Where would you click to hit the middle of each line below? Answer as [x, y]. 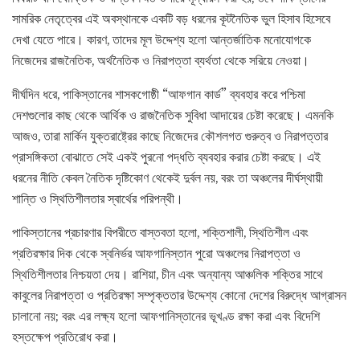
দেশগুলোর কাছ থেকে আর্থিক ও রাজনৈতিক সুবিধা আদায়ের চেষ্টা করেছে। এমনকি [173, 115]
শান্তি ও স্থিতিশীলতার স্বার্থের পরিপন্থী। [98, 199]
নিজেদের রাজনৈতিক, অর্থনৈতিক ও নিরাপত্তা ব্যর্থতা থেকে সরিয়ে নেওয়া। [161, 61]
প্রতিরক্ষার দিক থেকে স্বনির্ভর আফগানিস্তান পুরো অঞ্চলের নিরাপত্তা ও [156, 254]
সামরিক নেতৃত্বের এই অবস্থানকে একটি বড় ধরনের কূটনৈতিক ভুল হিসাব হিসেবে [171, 19]
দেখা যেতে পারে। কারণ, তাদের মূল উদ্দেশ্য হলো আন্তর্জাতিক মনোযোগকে [162, 40]
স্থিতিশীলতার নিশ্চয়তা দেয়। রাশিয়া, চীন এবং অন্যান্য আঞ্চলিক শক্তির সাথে [168, 274]
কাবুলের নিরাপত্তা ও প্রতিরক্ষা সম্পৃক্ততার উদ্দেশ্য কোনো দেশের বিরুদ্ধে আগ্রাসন [179, 295]
